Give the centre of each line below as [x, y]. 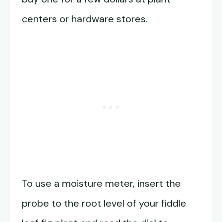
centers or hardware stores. [85, 19]
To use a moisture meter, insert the [101, 183]
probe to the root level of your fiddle [104, 203]
